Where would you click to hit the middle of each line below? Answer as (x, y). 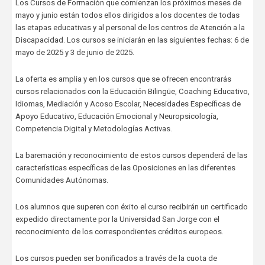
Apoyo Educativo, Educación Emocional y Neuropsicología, (117, 116)
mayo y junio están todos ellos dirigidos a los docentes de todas (127, 15)
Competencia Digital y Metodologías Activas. (93, 128)
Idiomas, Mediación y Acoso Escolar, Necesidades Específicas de (128, 104)
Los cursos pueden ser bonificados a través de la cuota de (116, 258)
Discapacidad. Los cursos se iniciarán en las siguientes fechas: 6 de (132, 40)
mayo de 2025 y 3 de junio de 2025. (75, 52)
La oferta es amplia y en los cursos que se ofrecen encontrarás (123, 79)
